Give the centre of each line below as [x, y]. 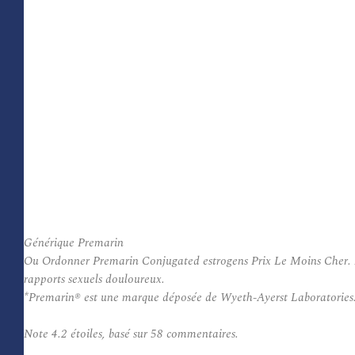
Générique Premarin [74, 243]
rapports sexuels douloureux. [94, 279]
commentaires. [201, 334]
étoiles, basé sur [109, 334]
